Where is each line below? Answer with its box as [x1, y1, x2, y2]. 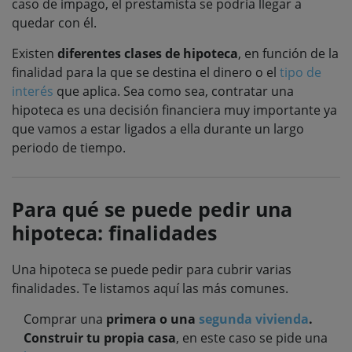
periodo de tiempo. [12, 138, 126, 156]
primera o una [106, 310, 199, 328]
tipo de [280, 63, 321, 81]
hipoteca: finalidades [12, 218, 217, 246]
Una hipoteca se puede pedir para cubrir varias [12, 260, 291, 278]
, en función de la [238, 44, 339, 62]
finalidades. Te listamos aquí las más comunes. [12, 279, 288, 297]
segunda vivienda [199, 310, 309, 328]
